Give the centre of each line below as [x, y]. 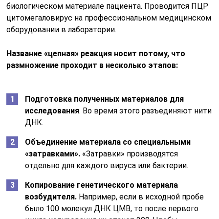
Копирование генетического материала [102, 185]
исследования [52, 111]
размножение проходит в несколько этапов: [92, 65]
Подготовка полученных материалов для [105, 99]
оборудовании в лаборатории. [62, 30]
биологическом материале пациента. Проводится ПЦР [108, 6]
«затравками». [53, 154]
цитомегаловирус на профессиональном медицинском [109, 18]
